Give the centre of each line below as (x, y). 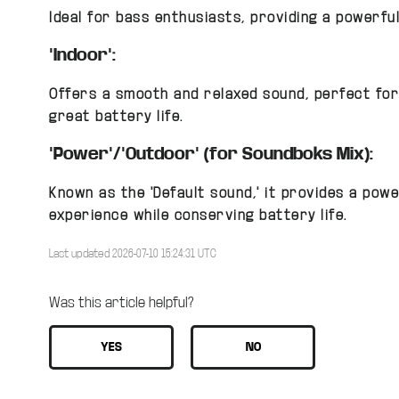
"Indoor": (83, 54)
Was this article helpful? (122, 302)
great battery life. (116, 116)
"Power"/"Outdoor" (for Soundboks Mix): (212, 153)
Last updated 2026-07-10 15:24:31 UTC (133, 253)
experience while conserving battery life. (198, 215)
